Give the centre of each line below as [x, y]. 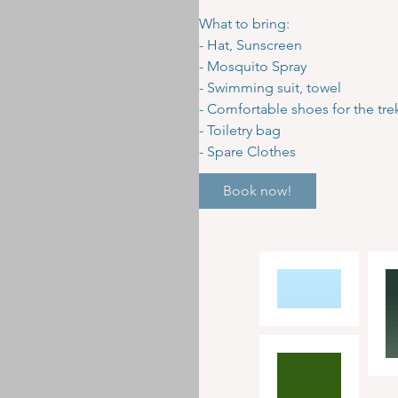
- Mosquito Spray [253, 66]
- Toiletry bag [240, 130]
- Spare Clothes [247, 151]
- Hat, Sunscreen [251, 45]
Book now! [258, 191]
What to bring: [244, 24]
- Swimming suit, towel [270, 88]
